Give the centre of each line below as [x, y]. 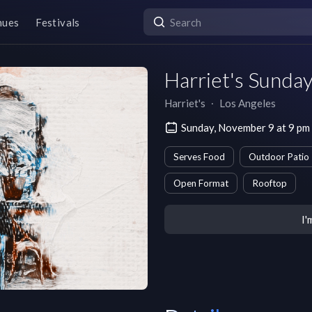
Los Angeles [248, 103]
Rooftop [270, 183]
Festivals [58, 22]
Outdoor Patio [279, 157]
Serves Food [199, 157]
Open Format [201, 183]
